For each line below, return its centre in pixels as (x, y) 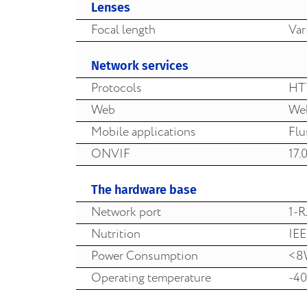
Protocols (116, 88)
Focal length (123, 30)
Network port (126, 212)
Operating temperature (151, 278)
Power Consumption (145, 256)
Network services (140, 65)
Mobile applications (144, 132)
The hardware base (144, 189)
